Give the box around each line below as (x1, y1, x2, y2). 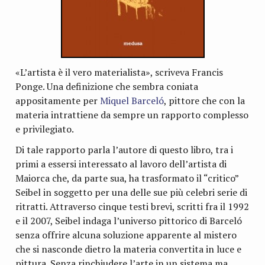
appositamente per (15, 93, 101, 107)
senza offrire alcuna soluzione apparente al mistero (15, 228, 237, 242)
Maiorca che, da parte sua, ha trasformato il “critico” (15, 172, 239, 185)
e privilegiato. (15, 122, 75, 135)
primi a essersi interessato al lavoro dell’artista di (15, 157, 227, 171)
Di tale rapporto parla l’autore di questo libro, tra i (15, 143, 234, 157)
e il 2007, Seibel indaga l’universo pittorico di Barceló (15, 214, 243, 228)
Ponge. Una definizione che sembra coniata (15, 79, 199, 93)
